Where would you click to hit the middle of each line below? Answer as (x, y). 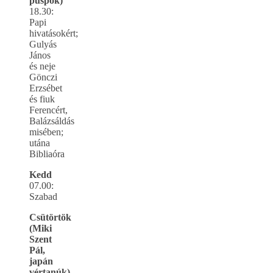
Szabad (43, 196)
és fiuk (42, 99)
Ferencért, (48, 110)
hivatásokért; (54, 33)
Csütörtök (50, 217)
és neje (42, 66)
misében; (46, 132)
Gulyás (43, 44)
